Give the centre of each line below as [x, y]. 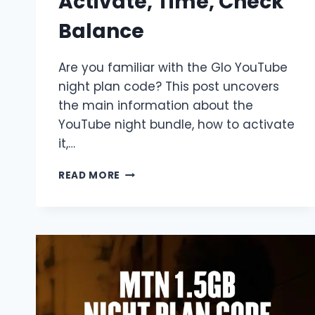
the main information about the [156, 106]
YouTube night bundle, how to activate [176, 125]
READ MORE [90, 176]
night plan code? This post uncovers [169, 87]
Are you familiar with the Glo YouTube [173, 68]
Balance [101, 32]
